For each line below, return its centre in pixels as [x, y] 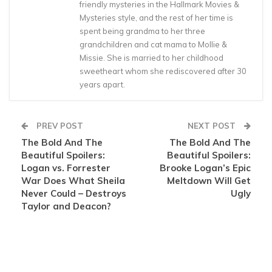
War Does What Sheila [73, 181]
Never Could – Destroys [74, 194]
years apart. [102, 85]
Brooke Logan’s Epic [205, 168]
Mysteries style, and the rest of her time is [156, 18]
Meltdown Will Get [209, 181]
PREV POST [59, 126]
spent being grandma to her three [142, 31]
